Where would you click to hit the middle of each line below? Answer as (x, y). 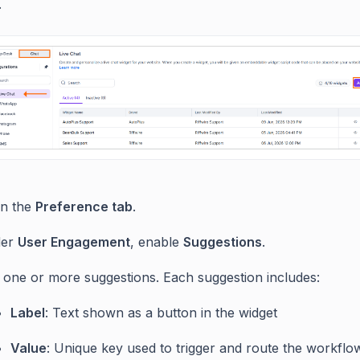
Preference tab (84, 206)
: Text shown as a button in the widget (161, 312)
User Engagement (74, 241)
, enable (157, 241)
